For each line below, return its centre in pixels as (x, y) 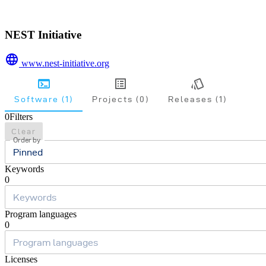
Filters (21, 117)
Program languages (41, 214)
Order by (27, 140)
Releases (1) (197, 99)
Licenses (21, 259)
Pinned (28, 152)
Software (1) (44, 99)
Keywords (24, 169)
